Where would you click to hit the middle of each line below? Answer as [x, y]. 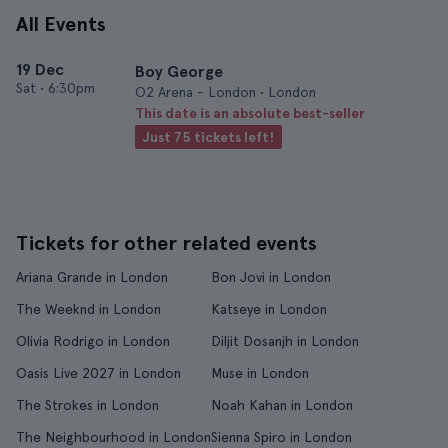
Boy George [179, 71]
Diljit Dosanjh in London [285, 341]
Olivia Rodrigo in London [93, 341]
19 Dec [40, 69]
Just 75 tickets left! [208, 137]
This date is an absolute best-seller [250, 113]
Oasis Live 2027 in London [98, 373]
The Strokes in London [87, 405]
